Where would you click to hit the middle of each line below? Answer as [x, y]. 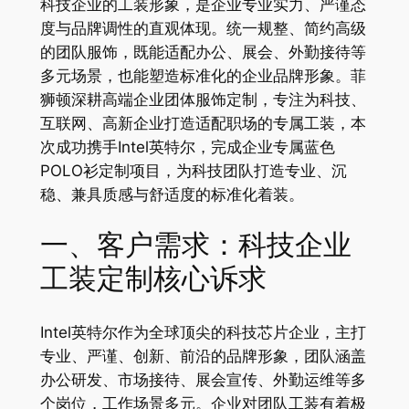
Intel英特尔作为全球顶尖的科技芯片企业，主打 [203, 333]
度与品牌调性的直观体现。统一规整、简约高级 [203, 28]
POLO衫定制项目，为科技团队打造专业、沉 [193, 170]
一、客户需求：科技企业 [195, 246]
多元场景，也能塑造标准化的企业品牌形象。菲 [203, 75]
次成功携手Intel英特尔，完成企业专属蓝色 [187, 147]
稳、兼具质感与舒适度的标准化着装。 [172, 194]
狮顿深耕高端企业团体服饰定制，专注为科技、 [203, 99]
